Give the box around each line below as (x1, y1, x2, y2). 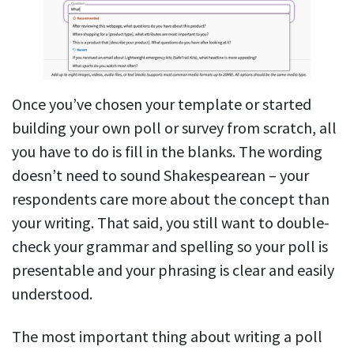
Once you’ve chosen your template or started (12, 94, 311, 115)
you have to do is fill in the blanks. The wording (12, 141, 322, 162)
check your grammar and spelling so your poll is (12, 236, 328, 257)
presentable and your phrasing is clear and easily (12, 260, 334, 281)
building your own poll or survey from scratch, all (12, 118, 337, 138)
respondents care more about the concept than (12, 189, 330, 209)
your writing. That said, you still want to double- (12, 213, 330, 233)
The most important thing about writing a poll (12, 326, 322, 347)
